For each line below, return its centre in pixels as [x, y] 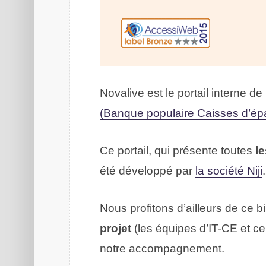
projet [115, 228]
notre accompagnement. [162, 248]
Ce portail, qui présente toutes [177, 150]
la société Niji [229, 170]
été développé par [147, 170]
